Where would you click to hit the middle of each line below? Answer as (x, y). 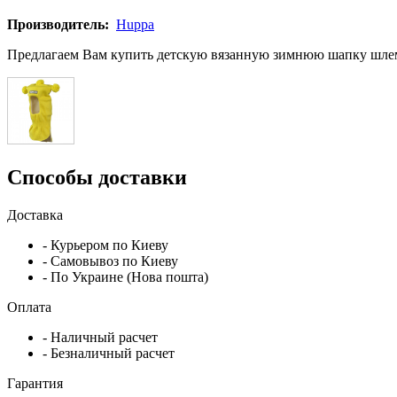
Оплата (31, 307)
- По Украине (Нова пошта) (125, 276)
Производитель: (60, 24)
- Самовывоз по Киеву (110, 261)
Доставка (37, 214)
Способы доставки (97, 177)
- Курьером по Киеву (105, 245)
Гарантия (37, 383)
